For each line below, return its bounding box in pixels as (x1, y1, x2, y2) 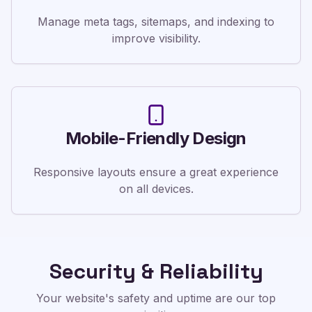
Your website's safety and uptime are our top (36, 291, 276, 305)
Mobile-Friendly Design (65, 128, 247, 148)
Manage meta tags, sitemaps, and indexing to (38, 15, 274, 29)
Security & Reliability (49, 258, 263, 285)
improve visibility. (111, 31, 201, 45)
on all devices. (118, 182, 194, 196)
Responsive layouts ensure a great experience (33, 165, 279, 179)
